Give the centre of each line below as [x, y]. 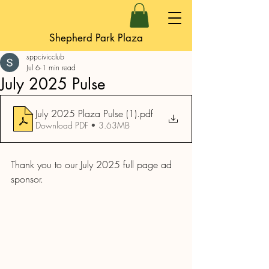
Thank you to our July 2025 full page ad [93, 164]
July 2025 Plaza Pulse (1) [86, 113]
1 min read [59, 67]
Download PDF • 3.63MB [83, 125]
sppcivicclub [45, 56]
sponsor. [27, 179]
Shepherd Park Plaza [96, 38]
